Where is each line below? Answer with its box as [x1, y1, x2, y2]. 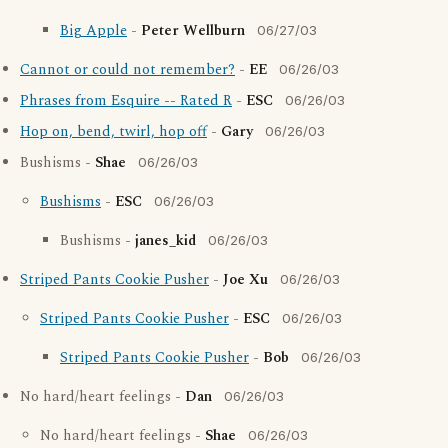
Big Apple [60, 20, 127, 42]
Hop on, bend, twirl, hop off [20, 121, 207, 143]
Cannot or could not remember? [20, 59, 235, 81]
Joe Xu [223, 269, 268, 291]
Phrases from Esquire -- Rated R [20, 90, 232, 112]
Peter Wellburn [141, 20, 245, 42]
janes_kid [135, 230, 196, 252]
